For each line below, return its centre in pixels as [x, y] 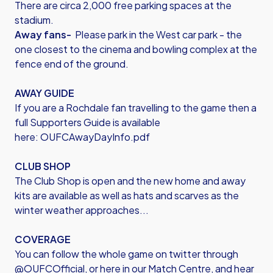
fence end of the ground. [72, 64]
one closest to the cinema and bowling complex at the [136, 49]
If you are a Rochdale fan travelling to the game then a [136, 108]
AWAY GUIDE [44, 93]
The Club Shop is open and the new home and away [130, 181]
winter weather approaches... [82, 210]
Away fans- [43, 34]
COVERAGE [43, 239]
